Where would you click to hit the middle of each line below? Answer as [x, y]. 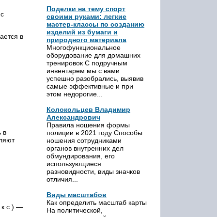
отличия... [62, 179]
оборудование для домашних [93, 55]
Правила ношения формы [88, 125]
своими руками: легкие [86, 16]
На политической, [75, 210]
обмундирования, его [81, 156]
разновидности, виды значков [93, 171]
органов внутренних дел [85, 148]
